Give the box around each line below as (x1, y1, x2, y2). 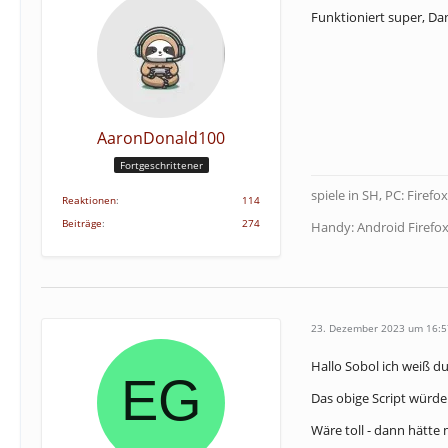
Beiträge (62, 216, 102, 230)
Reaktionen (62, 193, 116, 207)
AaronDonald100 (97, 127, 225, 149)
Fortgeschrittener (119, 157, 203, 172)
